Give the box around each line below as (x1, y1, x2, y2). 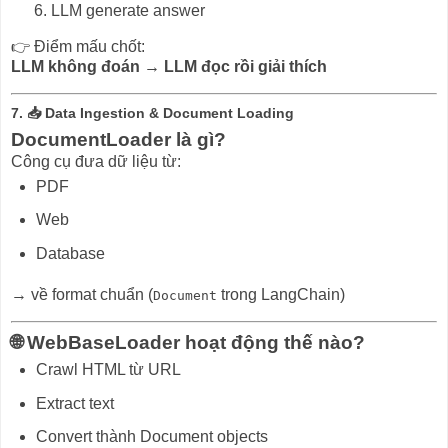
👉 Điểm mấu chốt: (11, 37, 145, 55)
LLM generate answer (51, 2, 205, 20)
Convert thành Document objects (35, 428, 268, 446)
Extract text (35, 394, 114, 412)
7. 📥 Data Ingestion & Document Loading (11, 104, 294, 121)
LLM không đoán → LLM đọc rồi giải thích (11, 57, 327, 75)
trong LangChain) (217, 286, 345, 304)
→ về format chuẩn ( (11, 286, 153, 304)
